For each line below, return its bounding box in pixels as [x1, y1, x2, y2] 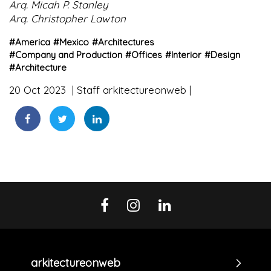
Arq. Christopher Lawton [9, 12, 126, 25]
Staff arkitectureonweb [77, 83, 186, 97]
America [15, 36, 50, 48]
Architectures [98, 36, 154, 48]
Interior [171, 49, 201, 61]
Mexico [59, 36, 89, 48]
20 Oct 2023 [9, 83, 69, 97]
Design [211, 49, 240, 61]
